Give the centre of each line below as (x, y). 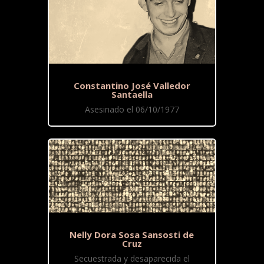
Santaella (132, 94)
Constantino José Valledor (132, 85)
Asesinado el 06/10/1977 (132, 109)
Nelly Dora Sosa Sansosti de (132, 234)
